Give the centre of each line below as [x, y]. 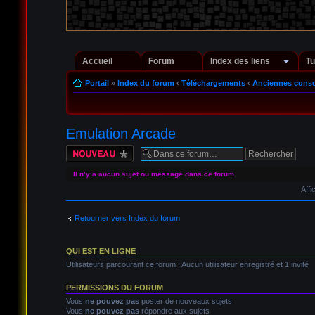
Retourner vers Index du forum [127, 218]
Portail [97, 83]
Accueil [97, 61]
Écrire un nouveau [97, 149]
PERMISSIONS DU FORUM [114, 287]
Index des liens [240, 61]
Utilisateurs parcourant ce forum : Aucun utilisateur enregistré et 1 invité [187, 264]
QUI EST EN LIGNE [101, 251]
